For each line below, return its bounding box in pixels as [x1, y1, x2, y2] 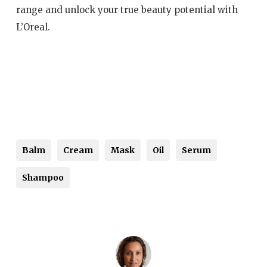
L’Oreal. [15, 21, 50, 33]
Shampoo [21, 172, 64, 183]
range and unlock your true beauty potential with [15, 4, 238, 16]
